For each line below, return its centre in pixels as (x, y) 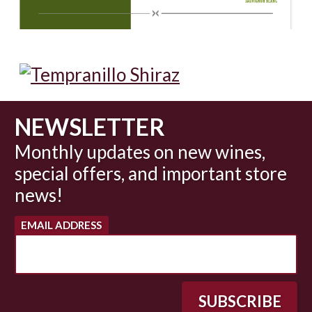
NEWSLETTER (90, 126)
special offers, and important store (151, 174)
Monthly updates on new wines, (140, 152)
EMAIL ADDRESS (62, 225)
